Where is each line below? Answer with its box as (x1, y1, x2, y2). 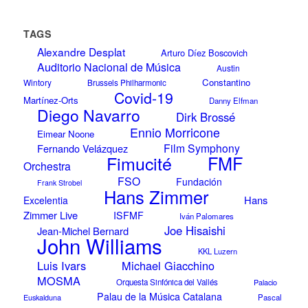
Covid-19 (113, 87, 173, 109)
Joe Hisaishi (164, 222, 225, 239)
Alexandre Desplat (36, 44, 125, 60)
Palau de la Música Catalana (96, 289, 222, 304)
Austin (216, 62, 240, 74)
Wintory (23, 76, 52, 89)
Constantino (201, 76, 250, 89)
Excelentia (23, 193, 68, 208)
